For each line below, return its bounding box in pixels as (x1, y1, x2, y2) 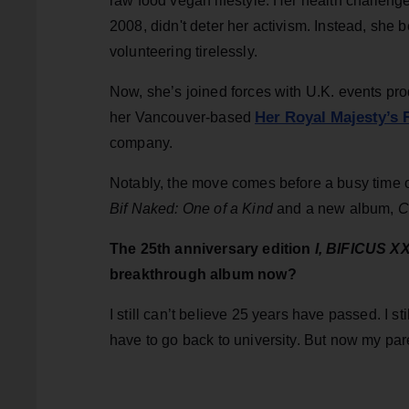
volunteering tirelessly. (110, 43, 257, 59)
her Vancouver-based (110, 109, 256, 125)
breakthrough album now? (110, 266, 297, 282)
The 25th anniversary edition (110, 240, 311, 257)
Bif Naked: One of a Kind (110, 200, 273, 216)
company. (110, 134, 173, 151)
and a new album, (272, 200, 398, 216)
